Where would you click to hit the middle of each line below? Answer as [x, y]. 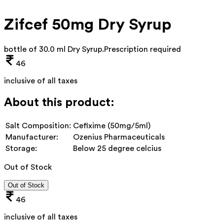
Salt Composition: [38, 126]
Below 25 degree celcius [117, 148]
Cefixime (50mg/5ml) [112, 126]
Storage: [21, 148]
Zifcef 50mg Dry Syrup [88, 25]
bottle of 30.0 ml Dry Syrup [53, 49]
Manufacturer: [32, 137]
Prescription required [143, 49]
